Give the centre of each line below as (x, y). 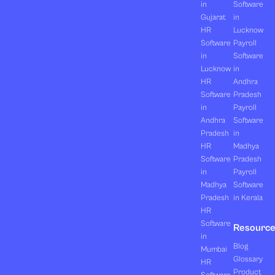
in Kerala (248, 198)
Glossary (248, 260)
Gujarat (213, 18)
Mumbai (214, 250)
